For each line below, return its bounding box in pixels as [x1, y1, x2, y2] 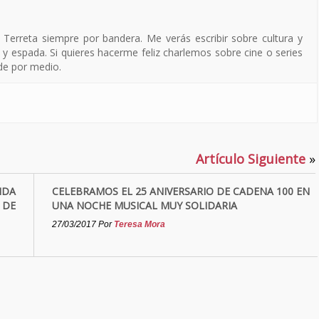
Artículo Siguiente [196, 150, 309, 167]
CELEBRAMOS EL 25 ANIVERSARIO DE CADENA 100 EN [52, 184, 310, 198]
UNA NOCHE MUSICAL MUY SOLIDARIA [52, 199, 237, 212]
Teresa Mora [114, 219, 165, 229]
